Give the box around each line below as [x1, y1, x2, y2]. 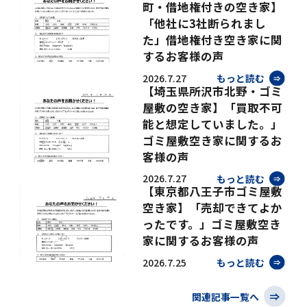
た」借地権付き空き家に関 [143, 32, 283, 49]
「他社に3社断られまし [143, 15, 267, 32]
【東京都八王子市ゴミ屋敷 [143, 183, 283, 200]
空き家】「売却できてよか [143, 199, 283, 217]
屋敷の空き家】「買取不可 [143, 99, 283, 116]
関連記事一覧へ [192, 289, 261, 304]
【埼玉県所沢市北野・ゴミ [143, 82, 283, 99]
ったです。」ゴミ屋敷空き [143, 216, 282, 233]
